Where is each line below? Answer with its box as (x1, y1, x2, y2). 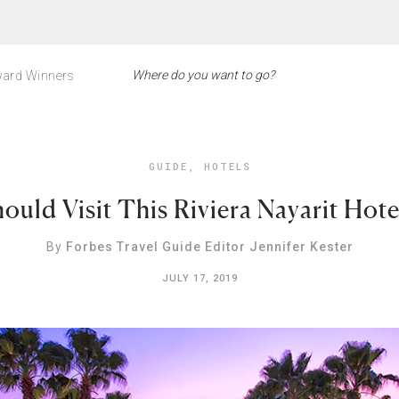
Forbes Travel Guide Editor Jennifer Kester (65, 240, 354, 254)
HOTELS (203, 159, 251, 173)
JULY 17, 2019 (161, 273, 238, 284)
